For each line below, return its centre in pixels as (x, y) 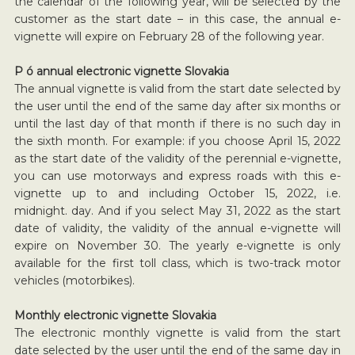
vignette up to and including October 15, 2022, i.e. (177, 193)
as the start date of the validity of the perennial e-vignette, (177, 158)
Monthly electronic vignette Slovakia (115, 315)
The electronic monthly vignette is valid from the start (177, 332)
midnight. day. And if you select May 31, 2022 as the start (177, 210)
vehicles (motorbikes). (74, 280)
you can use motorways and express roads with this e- (177, 176)
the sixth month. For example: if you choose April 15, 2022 (177, 141)
